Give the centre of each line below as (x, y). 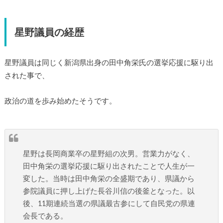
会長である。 (46, 216)
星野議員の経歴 (49, 32)
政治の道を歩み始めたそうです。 (60, 101)
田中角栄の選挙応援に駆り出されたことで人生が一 (109, 166)
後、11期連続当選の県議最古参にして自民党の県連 (109, 204)
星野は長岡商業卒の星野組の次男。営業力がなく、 (109, 154)
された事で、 (27, 75)
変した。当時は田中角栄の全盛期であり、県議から (109, 179)
